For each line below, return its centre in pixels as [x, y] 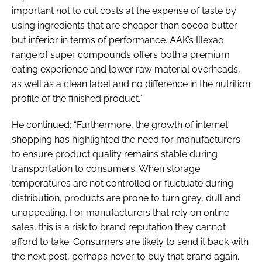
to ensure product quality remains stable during [115, 154]
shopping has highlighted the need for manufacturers [126, 139]
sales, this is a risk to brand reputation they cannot [119, 227]
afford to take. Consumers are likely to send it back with [130, 242]
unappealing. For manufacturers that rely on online [120, 212]
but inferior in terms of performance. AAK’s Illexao [118, 40]
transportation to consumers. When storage [106, 168]
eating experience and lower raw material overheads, [126, 69]
